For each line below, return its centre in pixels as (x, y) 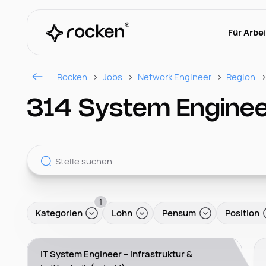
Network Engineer (174, 76)
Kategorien (59, 213)
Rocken (72, 76)
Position (243, 213)
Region (241, 76)
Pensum (179, 213)
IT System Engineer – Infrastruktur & (117, 253)
